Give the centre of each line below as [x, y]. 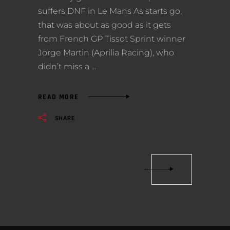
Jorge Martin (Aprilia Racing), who [106, 53]
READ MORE [59, 97]
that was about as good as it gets [104, 25]
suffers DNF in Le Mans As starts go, [110, 11]
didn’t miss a [65, 67]
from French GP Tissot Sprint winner [112, 39]
